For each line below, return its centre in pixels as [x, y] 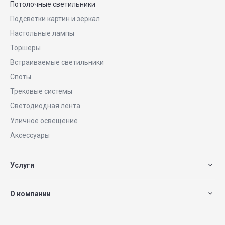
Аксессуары [30, 135]
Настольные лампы [42, 33]
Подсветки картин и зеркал [55, 19]
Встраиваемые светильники [57, 62]
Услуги [22, 165]
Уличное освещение [44, 121]
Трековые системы [41, 91]
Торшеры [25, 48]
